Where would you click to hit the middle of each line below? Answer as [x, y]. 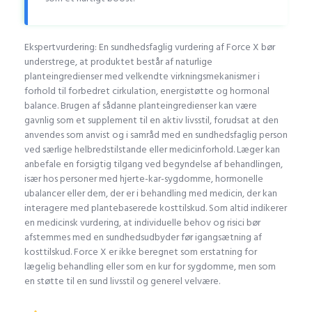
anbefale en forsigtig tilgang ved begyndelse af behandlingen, [154, 164]
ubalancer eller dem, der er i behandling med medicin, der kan [151, 194]
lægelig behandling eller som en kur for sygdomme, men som [150, 267]
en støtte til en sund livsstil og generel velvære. [122, 281]
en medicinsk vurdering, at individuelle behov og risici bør [142, 223]
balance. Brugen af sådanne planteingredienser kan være [141, 106]
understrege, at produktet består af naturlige [118, 62]
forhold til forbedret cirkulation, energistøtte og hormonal [147, 91]
